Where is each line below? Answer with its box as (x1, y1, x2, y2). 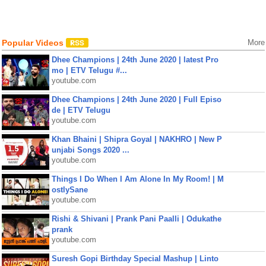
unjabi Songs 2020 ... (51, 145, 129, 154)
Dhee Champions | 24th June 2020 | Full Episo (51, 95, 221, 104)
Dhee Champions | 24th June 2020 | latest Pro (51, 55, 218, 64)
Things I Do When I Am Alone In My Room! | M (51, 175, 224, 183)
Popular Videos (1, 38, 66, 47)
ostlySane (51, 185, 88, 194)
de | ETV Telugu (51, 106, 110, 115)
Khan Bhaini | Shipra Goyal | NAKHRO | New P (51, 135, 222, 144)
